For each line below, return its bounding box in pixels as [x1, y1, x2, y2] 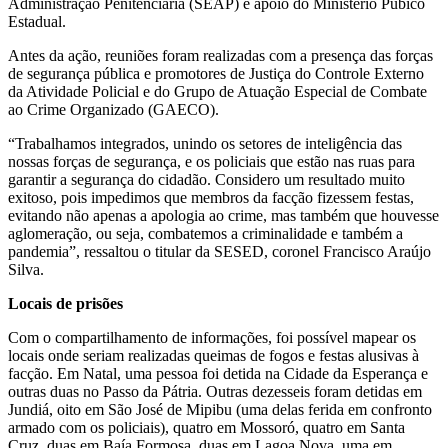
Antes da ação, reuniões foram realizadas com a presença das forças [8, 46, 433, 64]
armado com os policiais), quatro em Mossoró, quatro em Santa [8, 418, 405, 436]
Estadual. [8, 12, 66, 30]
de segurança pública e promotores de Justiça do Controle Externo [8, 64, 424, 82]
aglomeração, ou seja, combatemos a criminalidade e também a [8, 224, 403, 242]
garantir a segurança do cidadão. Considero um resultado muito [8, 170, 405, 188]
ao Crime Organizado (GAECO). [8, 100, 219, 118]
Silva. [8, 260, 44, 278]
